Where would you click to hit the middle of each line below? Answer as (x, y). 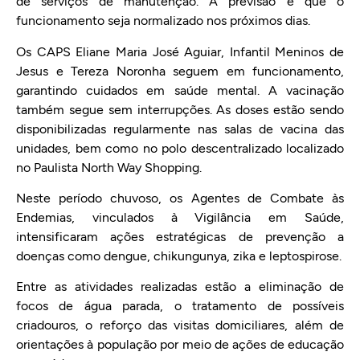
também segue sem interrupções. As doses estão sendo (180, 109)
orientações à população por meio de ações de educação (180, 345)
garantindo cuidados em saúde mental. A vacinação (180, 90)
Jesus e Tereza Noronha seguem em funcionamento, (180, 71)
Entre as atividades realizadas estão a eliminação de (180, 287)
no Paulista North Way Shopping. (109, 167)
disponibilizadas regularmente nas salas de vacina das (180, 129)
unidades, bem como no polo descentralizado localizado (180, 148)
